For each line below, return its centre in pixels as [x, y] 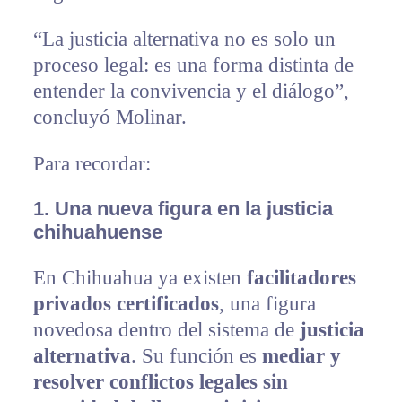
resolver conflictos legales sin [160, 381]
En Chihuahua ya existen [140, 277]
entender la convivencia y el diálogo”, [191, 91]
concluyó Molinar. [109, 117]
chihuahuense [97, 232]
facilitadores [301, 277]
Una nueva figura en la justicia [193, 208]
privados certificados [126, 303]
